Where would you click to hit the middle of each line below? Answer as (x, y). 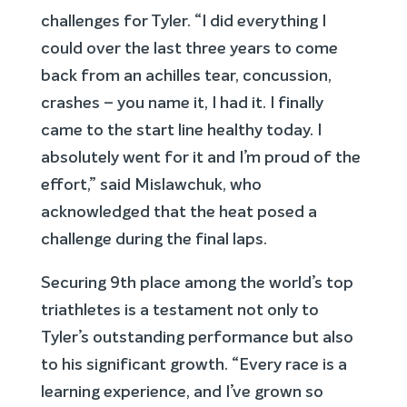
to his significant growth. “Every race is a (194, 365)
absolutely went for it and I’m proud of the (200, 158)
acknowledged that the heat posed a (179, 213)
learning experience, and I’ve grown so (182, 392)
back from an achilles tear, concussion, (186, 76)
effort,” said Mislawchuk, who (151, 185)
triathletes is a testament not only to (179, 311)
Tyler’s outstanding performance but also (197, 338)
